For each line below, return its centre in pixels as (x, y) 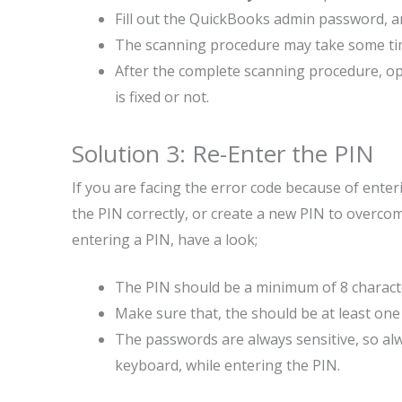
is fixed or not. (164, 97)
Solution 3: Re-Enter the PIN (223, 153)
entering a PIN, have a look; (165, 240)
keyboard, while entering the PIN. (231, 365)
